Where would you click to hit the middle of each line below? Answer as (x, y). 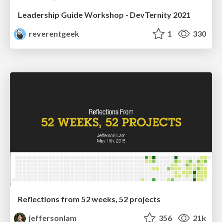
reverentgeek (54, 33)
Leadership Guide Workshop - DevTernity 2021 (104, 14)
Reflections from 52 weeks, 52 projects (89, 199)
